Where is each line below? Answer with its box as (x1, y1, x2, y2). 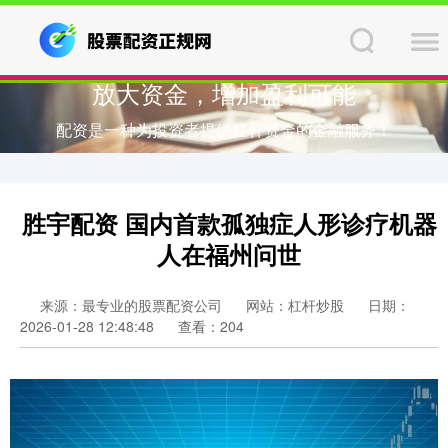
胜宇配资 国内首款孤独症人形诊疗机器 (21, 206, 437, 240)
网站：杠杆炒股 (246, 295, 344, 315)
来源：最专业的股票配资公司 (40, 295, 226, 315)
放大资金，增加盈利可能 (92, 74, 356, 110)
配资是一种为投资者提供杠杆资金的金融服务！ (56, 118, 392, 141)
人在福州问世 (157, 237, 301, 271)
